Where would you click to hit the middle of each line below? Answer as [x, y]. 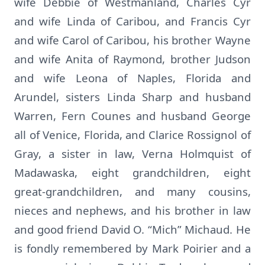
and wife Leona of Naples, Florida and [132, 78]
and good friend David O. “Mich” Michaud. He [132, 229]
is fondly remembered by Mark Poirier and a [132, 248]
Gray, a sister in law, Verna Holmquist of [132, 153]
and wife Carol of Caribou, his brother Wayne [132, 40]
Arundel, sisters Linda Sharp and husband [132, 97]
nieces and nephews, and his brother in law [132, 210]
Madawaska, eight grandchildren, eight [132, 172]
